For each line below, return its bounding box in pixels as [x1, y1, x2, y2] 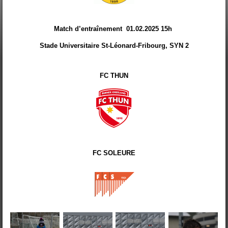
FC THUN [100, 71, 128, 79]
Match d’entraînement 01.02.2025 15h [54, 24, 174, 33]
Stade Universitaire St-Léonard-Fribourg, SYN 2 [39, 41, 189, 49]
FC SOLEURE [93, 149, 135, 157]
